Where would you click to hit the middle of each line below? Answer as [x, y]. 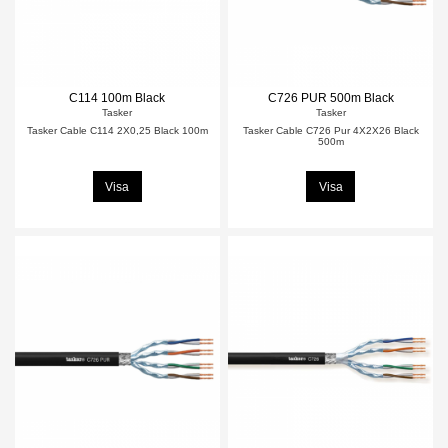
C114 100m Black [117, 98]
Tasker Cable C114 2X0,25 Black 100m [117, 131]
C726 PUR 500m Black [330, 98]
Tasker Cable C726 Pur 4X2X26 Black [330, 131]
